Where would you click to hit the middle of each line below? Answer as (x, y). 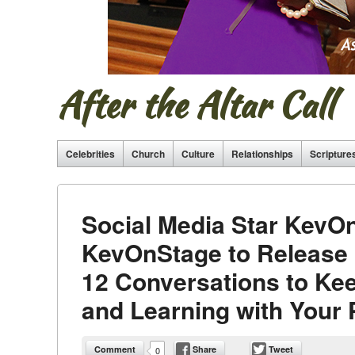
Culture (198, 153)
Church (148, 153)
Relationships (262, 153)
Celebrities (90, 153)
